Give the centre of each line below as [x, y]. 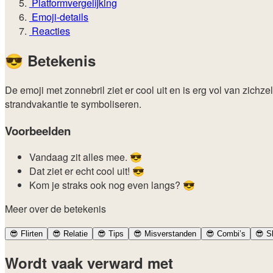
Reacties [50, 30]
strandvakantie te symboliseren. [73, 104]
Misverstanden [169, 234]
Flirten [30, 234]
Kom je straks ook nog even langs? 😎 [112, 185]
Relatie [74, 234]
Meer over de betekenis [55, 209]
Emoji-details [59, 16]
